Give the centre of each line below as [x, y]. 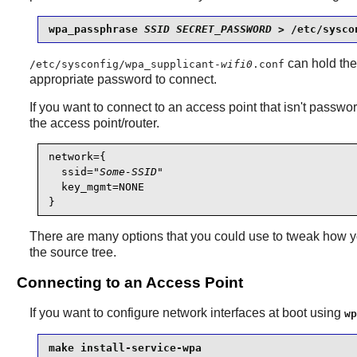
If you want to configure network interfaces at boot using [186, 313]
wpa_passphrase [96, 29]
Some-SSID [128, 172]
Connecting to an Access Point [129, 283]
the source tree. [73, 252]
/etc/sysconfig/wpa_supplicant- [125, 64]
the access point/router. [94, 123]
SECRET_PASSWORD [224, 29]
